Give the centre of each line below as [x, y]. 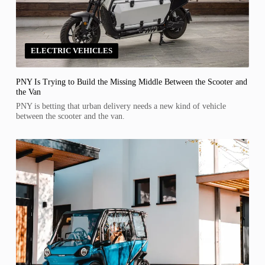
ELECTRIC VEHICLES [71, 51]
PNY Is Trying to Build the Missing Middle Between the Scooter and [131, 82]
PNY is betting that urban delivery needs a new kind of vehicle [121, 106]
